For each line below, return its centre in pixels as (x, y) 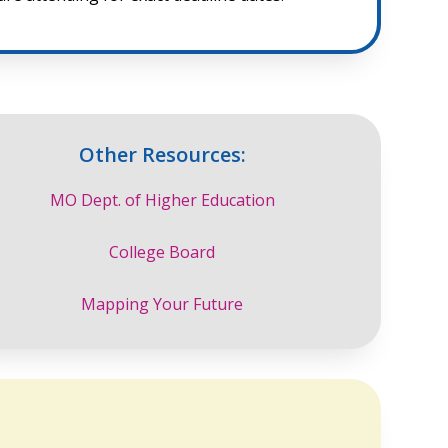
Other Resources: (162, 154)
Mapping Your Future (162, 304)
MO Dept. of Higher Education (162, 200)
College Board (162, 252)
